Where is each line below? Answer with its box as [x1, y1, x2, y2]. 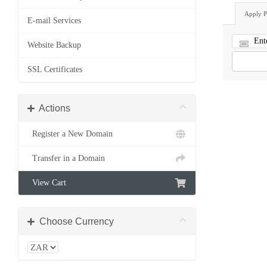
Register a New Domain [27, 129, 113, 138]
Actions [35, 103, 70, 113]
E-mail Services [27, 16, 81, 25]
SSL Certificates [27, 65, 82, 74]
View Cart [27, 178, 66, 187]
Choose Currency [35, 216, 114, 226]
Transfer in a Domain [27, 154, 105, 163]
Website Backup [27, 41, 81, 49]
